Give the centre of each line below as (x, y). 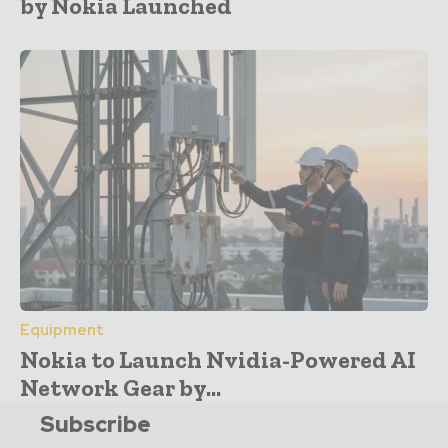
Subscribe (95, 424)
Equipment (62, 329)
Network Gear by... (120, 387)
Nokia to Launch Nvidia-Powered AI (218, 359)
